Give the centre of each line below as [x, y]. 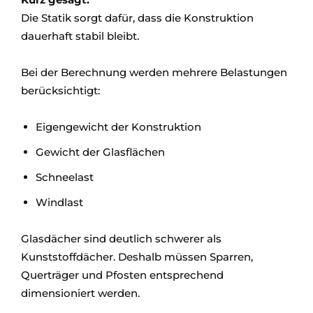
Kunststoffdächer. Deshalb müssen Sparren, [137, 257]
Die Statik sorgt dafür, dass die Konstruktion [137, 18]
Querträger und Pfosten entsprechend [122, 275]
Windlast [59, 202]
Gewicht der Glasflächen [100, 152]
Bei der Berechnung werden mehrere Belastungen [154, 72]
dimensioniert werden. [80, 293]
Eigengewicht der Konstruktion [118, 127]
